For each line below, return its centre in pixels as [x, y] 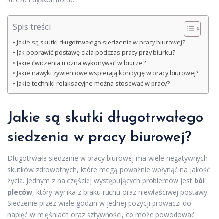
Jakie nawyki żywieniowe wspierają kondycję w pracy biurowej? [107, 73]
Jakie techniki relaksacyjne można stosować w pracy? [93, 83]
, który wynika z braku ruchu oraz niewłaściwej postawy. [120, 192]
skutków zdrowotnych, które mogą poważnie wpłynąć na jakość [109, 169]
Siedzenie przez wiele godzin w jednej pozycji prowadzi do [99, 203]
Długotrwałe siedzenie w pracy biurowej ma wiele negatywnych [108, 158]
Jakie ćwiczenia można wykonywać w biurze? [81, 63]
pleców [20, 192]
